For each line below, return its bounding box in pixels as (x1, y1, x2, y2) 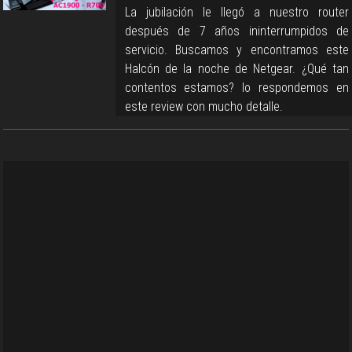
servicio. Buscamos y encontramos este (124, 42, 349, 57)
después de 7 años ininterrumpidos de (124, 23, 349, 38)
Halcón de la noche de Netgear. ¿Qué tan (124, 60, 349, 76)
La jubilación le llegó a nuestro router (124, 4, 349, 20)
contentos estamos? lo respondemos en (124, 79, 349, 95)
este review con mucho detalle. (124, 98, 283, 114)
